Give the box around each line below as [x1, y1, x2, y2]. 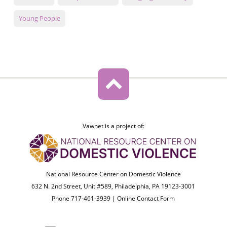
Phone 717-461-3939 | [52, 194, 118, 203]
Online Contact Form [117, 194, 175, 203]
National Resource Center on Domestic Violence [46, 170, 181, 179]
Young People [18, 14, 60, 23]
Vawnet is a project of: [82, 122, 144, 131]
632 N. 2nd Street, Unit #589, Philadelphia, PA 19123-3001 [31, 182, 196, 191]
